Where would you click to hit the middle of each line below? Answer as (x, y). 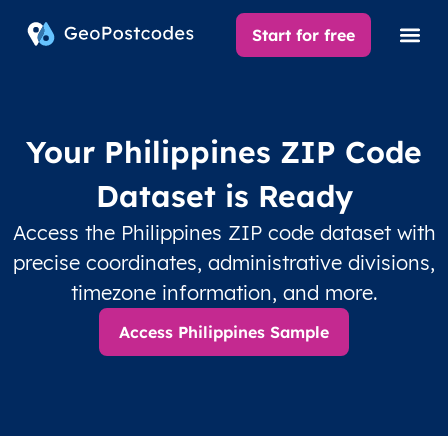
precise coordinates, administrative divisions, (224, 262)
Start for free (304, 35)
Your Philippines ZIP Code (224, 152)
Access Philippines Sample (224, 332)
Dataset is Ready (224, 196)
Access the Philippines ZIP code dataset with (224, 232)
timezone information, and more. (224, 292)
